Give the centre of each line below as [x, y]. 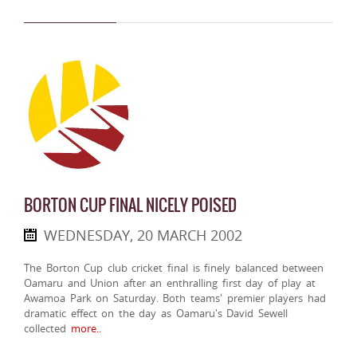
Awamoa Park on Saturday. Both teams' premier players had [175, 298]
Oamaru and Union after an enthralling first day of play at [170, 283]
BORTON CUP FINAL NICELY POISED [130, 206]
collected [45, 329]
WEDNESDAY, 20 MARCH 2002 [143, 235]
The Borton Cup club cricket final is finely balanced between [174, 268]
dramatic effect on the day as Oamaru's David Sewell [156, 314]
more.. [84, 329]
